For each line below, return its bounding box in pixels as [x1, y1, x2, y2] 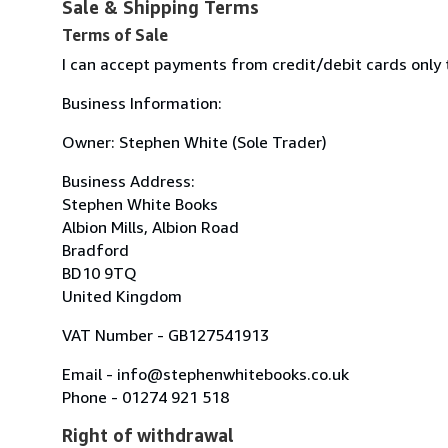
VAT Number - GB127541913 [62, 324, 269, 345]
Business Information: [62, 92, 222, 113]
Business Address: [62, 170, 195, 191]
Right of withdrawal [62, 423, 234, 446]
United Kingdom [62, 285, 182, 306]
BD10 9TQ [62, 262, 137, 283]
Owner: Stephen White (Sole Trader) [62, 131, 327, 152]
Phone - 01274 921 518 [62, 386, 229, 407]
